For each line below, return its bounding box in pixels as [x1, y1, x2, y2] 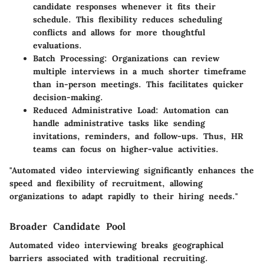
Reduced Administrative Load [33, 104, 156, 115]
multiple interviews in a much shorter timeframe [33, 65, 246, 77]
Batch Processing [33, 52, 104, 64]
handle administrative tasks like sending [33, 117, 205, 128]
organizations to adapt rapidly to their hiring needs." [9, 190, 238, 202]
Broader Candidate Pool [9, 220, 126, 232]
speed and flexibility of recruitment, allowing [9, 177, 203, 189]
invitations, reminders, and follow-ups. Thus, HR [33, 130, 243, 141]
